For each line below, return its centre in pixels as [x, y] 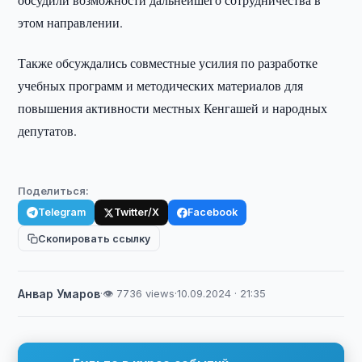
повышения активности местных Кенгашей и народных [173, 108]
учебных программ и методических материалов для [161, 85]
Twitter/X [137, 212]
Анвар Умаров [59, 294]
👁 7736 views [139, 293]
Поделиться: [54, 191]
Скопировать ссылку [95, 238]
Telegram [62, 212]
